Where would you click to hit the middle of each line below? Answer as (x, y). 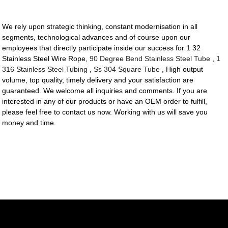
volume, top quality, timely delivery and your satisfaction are (98, 80)
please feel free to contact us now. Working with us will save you (105, 112)
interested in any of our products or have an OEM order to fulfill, (105, 102)
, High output (182, 69)
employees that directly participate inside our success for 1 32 (102, 48)
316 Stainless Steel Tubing (45, 69)
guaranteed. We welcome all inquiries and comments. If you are (105, 91)
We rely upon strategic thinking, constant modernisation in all (100, 27)
